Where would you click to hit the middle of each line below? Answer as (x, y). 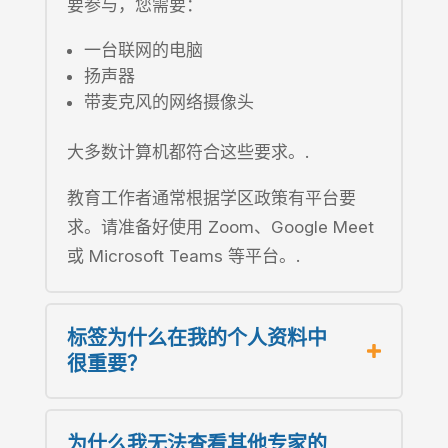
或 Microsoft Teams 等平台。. (185, 255)
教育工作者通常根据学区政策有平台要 (211, 197)
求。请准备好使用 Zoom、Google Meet (220, 226)
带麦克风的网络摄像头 (168, 101)
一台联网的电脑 (143, 49)
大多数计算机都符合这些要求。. (187, 151)
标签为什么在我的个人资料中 (196, 337)
